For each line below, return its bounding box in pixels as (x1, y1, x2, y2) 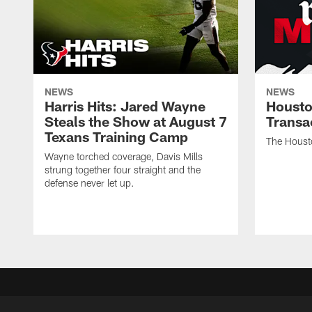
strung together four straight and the (45, 164, 201, 176)
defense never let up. (45, 177, 134, 189)
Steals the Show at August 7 (45, 113, 227, 130)
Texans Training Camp (45, 128, 188, 146)
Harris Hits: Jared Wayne (45, 97, 205, 115)
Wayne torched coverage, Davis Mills (45, 150, 203, 163)
